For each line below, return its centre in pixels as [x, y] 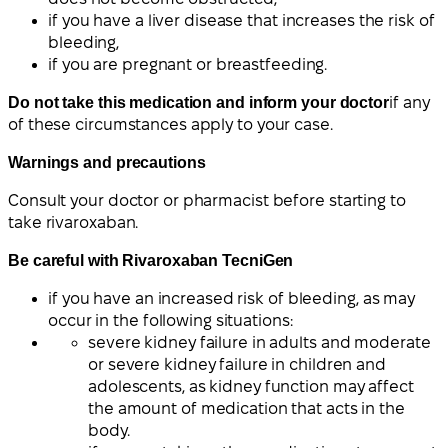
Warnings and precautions [107, 163]
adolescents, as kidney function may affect [251, 387]
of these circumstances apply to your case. [170, 125]
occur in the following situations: [170, 321]
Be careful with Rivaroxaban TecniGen [151, 261]
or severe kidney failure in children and [237, 365]
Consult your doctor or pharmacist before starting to [207, 201]
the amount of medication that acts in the [246, 409]
